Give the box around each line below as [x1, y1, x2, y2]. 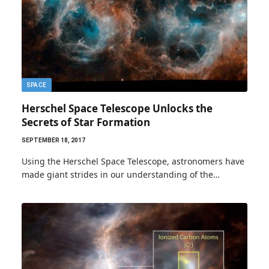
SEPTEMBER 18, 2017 [22, 137, 85, 144]
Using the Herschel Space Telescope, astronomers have [22, 156, 244, 167]
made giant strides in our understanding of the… [22, 169, 220, 180]
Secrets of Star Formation [22, 115, 150, 129]
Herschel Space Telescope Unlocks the [22, 101, 213, 115]
